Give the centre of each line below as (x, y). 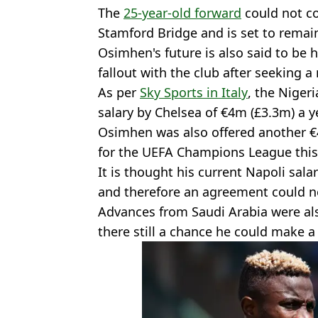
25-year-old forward (182, 12)
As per (119, 92)
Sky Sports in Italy (194, 92)
